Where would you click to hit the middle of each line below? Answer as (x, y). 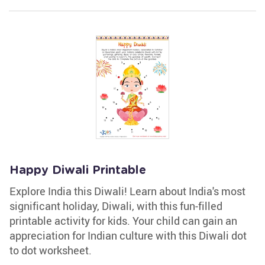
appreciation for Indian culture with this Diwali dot (128, 235)
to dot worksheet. (51, 250)
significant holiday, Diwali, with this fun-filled (116, 206)
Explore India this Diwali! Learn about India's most (127, 191)
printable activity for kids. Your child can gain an (123, 221)
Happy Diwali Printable (78, 170)
